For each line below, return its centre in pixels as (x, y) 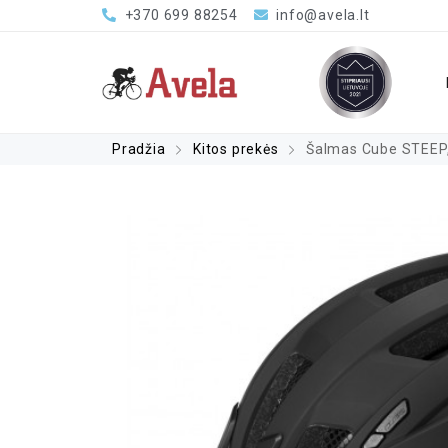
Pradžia (139, 149)
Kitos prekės (236, 149)
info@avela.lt (323, 15)
